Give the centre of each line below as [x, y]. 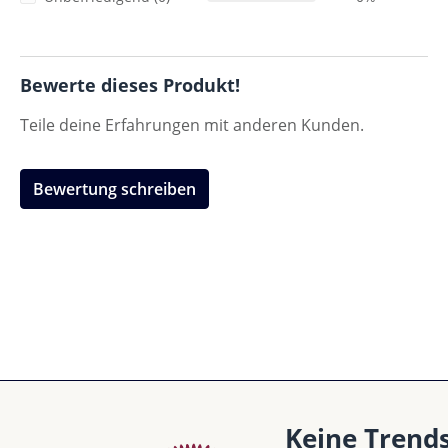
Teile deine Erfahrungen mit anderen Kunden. [192, 125]
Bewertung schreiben [114, 189]
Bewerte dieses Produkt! [130, 85]
